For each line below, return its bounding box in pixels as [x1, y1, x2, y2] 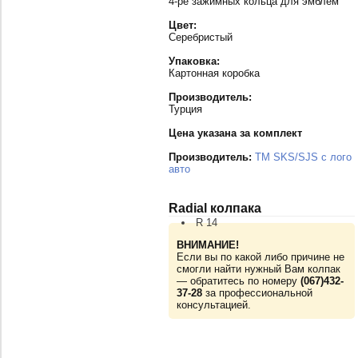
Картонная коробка [169, 67, 260, 80]
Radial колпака [169, 201, 261, 216]
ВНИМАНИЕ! [177, 239, 239, 252]
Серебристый [169, 31, 233, 44]
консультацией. [177, 299, 251, 312]
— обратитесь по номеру [177, 275, 300, 288]
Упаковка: [169, 55, 220, 68]
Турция [169, 103, 202, 116]
